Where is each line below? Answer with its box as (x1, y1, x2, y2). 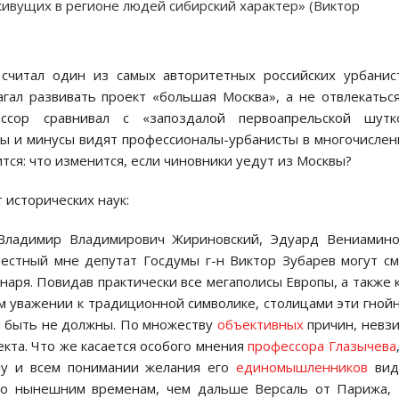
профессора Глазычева (248, 337, 396, 354)
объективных (216, 315, 304, 333)
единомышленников (236, 358, 369, 376)
